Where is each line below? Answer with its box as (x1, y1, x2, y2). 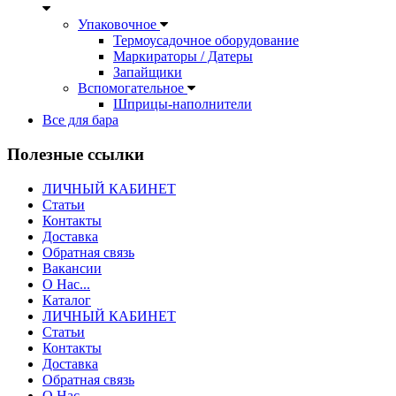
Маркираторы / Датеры (113, 49, 253, 65)
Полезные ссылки (7, 144, 144, 164)
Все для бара (42, 112, 118, 128)
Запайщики (113, 65, 182, 80)
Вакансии (42, 260, 102, 276)
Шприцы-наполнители (113, 96, 252, 112)
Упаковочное (78, 17, 160, 33)
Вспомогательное (78, 80, 187, 96)
